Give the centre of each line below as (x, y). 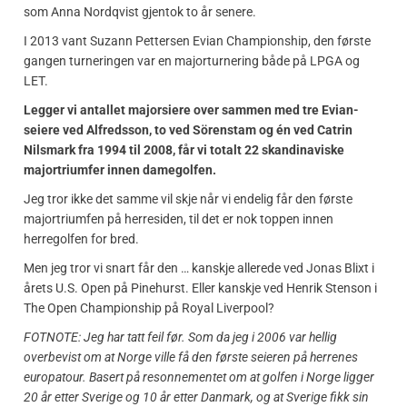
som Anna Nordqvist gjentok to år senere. (140, 11)
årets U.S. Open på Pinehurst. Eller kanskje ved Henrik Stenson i (200, 288)
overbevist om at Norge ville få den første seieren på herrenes (191, 357)
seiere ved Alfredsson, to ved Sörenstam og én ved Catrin (188, 129)
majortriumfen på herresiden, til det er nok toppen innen (179, 218)
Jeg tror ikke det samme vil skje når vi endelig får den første (188, 199)
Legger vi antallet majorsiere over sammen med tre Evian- (191, 109)
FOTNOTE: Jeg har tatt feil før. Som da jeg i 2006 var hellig (180, 337)
